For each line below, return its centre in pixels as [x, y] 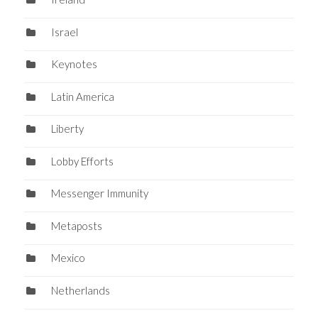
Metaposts [76, 225]
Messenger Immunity [99, 193]
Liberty [67, 129]
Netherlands [80, 290]
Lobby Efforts [82, 161]
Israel [64, 32]
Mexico [68, 258]
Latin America [82, 96]
